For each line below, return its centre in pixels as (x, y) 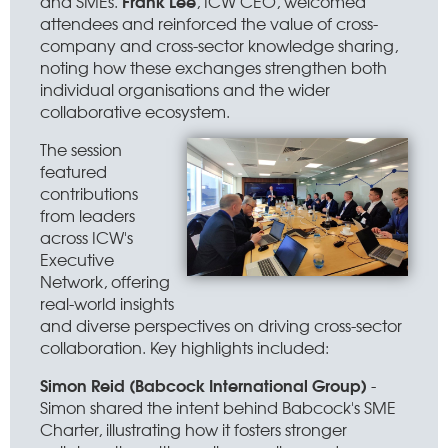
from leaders (87, 215)
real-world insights (107, 303)
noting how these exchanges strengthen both (213, 67)
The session (81, 149)
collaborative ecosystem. (135, 111)
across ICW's (86, 237)
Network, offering (105, 281)
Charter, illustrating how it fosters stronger (193, 429)
